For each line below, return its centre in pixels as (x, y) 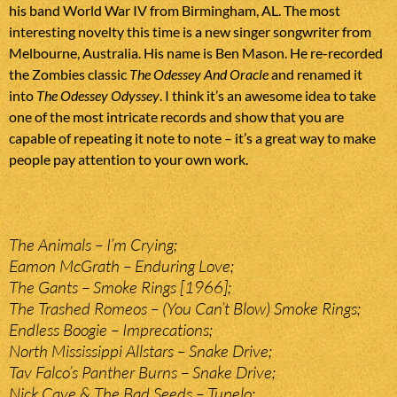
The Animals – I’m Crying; (93, 245)
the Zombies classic (69, 74)
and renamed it (315, 74)
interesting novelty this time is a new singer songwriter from (190, 32)
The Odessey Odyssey (98, 96)
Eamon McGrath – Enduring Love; (121, 266)
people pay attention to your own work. (128, 160)
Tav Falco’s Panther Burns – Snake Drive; (142, 373)
